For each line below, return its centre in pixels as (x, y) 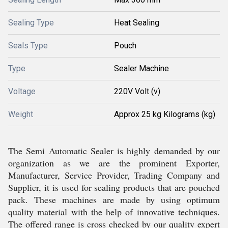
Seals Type (28, 46)
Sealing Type (31, 23)
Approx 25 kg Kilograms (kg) (165, 114)
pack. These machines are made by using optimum (114, 199)
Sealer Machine (141, 68)
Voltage (22, 91)
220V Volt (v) (137, 91)
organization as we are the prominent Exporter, (114, 163)
